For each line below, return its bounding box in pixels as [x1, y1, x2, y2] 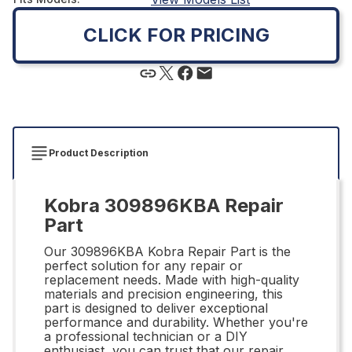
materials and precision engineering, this [44, 285, 283, 302]
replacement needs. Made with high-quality [44, 271, 299, 288]
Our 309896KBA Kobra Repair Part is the [44, 243, 291, 259]
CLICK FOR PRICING [82, 23, 269, 46]
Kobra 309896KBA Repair [44, 193, 284, 217]
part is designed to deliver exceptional [44, 299, 268, 316]
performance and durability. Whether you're [44, 313, 308, 330]
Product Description [49, 146, 148, 159]
